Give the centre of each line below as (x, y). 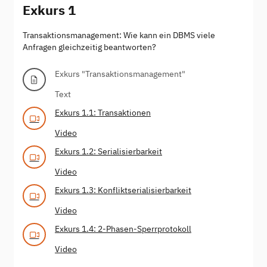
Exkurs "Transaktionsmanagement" (120, 74)
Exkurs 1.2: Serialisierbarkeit (108, 151)
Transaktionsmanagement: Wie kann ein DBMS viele (119, 35)
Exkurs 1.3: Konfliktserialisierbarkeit (123, 190)
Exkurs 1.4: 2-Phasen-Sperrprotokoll (123, 229)
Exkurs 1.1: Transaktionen (103, 112)
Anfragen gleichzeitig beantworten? (89, 47)
